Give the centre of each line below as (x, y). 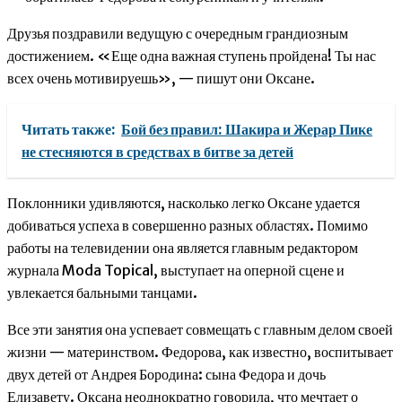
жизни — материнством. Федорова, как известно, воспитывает (200, 352)
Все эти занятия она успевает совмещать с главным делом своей (200, 330)
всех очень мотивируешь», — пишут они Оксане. (161, 79)
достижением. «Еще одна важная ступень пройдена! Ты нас (192, 56)
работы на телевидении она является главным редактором (183, 248)
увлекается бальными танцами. (102, 293)
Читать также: (69, 130)
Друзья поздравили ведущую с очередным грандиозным (178, 34)
